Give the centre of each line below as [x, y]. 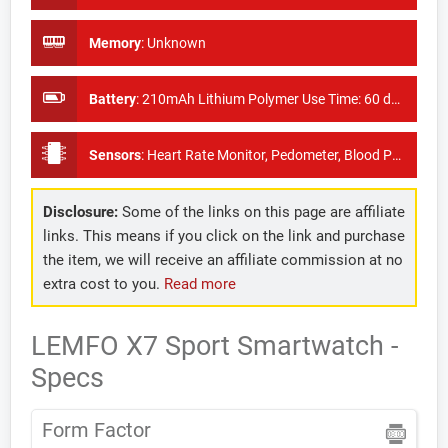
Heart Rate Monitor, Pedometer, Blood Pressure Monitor [269, 155]
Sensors [115, 155]
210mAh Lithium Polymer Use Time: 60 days [266, 99]
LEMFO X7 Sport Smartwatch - [214, 346]
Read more [199, 283]
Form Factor [96, 430]
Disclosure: [80, 211]
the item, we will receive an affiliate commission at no [222, 259]
